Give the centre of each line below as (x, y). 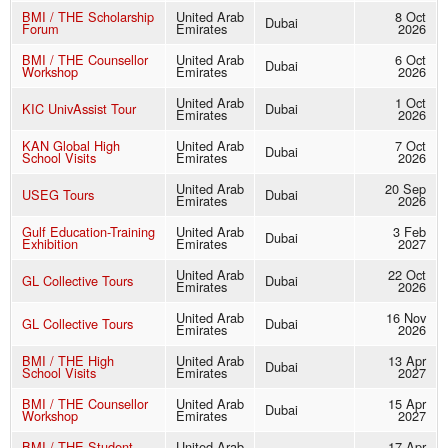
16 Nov (406, 318)
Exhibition (50, 244)
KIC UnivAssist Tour (79, 109)
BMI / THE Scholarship (88, 17)
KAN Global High (71, 146)
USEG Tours (58, 195)
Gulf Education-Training (88, 232)
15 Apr (407, 404)
